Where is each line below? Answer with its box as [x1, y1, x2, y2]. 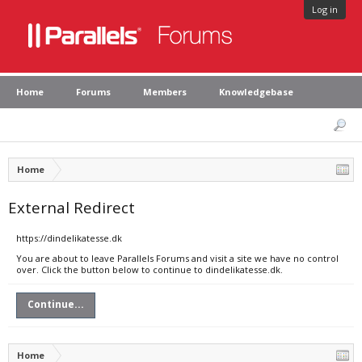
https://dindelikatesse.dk [16, 232, 122, 244]
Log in [312, 3, 338, 15]
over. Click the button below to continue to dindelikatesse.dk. [16, 263, 283, 276]
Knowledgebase [219, 86, 293, 98]
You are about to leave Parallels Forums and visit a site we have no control [16, 252, 339, 264]
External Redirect [8, 197, 135, 217]
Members [143, 86, 187, 98]
